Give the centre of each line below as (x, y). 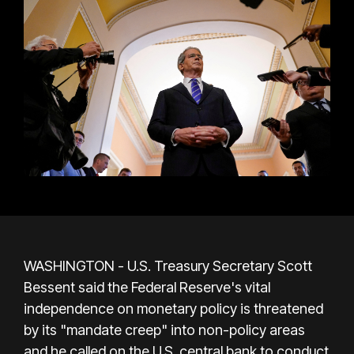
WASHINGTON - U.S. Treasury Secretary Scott (168, 265)
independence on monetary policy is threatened (173, 308)
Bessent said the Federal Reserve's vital (147, 287)
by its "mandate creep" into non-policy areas (164, 330)
